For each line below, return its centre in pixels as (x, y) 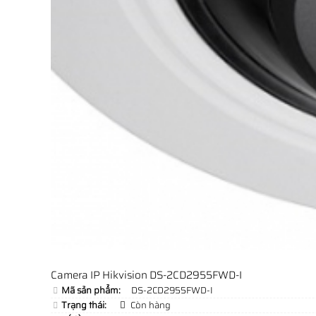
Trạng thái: (84, 305)
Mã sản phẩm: (91, 290)
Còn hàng (150, 305)
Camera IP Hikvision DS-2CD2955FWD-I (146, 275)
